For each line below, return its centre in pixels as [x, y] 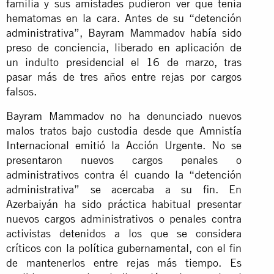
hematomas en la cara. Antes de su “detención [124, 18]
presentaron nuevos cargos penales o [124, 160]
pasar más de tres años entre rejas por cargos [124, 76]
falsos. [21, 91]
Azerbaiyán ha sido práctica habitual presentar [124, 204]
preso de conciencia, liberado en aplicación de [124, 47]
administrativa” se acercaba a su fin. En [124, 189]
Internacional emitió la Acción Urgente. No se [124, 145]
